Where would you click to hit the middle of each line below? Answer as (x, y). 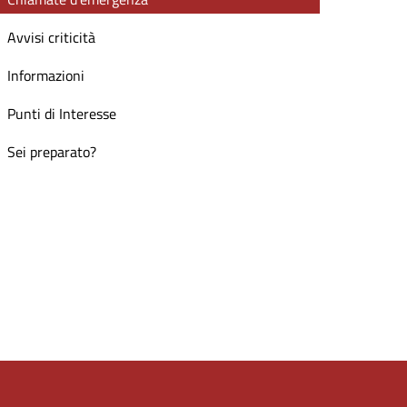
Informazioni (46, 75)
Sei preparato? (52, 152)
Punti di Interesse (62, 114)
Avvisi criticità (51, 37)
